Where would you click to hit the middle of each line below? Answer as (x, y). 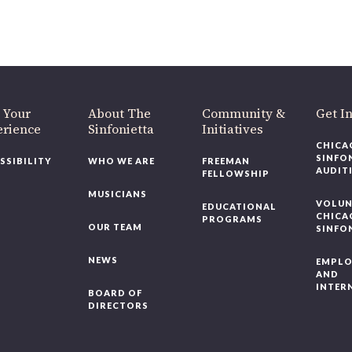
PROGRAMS (226, 219)
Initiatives (226, 129)
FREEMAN (220, 161)
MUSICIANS (112, 194)
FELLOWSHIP (229, 173)
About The (114, 113)
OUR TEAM (110, 227)
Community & (237, 113)
